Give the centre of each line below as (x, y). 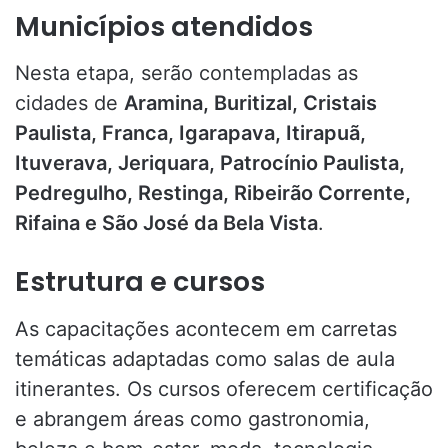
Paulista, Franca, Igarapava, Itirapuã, (190, 133)
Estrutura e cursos (140, 282)
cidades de (69, 103)
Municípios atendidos (164, 26)
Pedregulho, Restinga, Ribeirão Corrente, (213, 193)
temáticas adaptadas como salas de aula (205, 358)
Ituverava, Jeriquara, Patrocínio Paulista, (210, 163)
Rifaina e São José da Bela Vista (166, 223)
